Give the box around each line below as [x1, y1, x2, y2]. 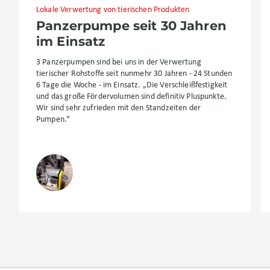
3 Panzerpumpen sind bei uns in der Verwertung [36, 58, 201, 67]
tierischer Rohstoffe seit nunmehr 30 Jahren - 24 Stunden [36, 69, 233, 79]
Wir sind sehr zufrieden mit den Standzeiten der [36, 104, 201, 113]
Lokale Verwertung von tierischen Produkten [36, 5, 190, 15]
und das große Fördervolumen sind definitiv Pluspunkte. [36, 92, 229, 102]
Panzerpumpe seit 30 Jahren [36, 18, 227, 34]
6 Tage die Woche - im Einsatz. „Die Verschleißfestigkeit [36, 81, 228, 90]
